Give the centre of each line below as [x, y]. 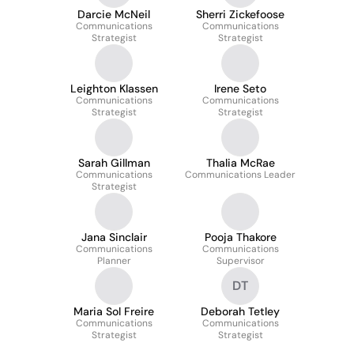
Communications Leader [240, 175]
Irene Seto [240, 88]
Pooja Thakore [240, 237]
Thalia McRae [240, 163]
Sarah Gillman [114, 163]
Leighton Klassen [114, 88]
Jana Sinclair [114, 237]
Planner [114, 261]
